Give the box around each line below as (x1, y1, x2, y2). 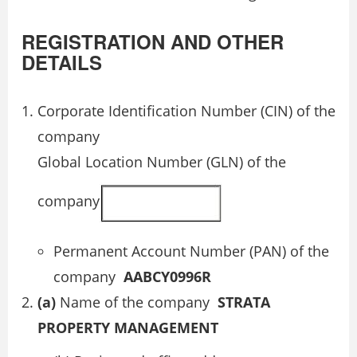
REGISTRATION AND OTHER (22, 27, 284, 55)
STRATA (218, 292, 270, 312)
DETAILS (22, 48, 102, 76)
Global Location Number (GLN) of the (37, 151, 286, 171)
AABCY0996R (124, 266, 211, 286)
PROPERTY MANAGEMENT (37, 317, 218, 337)
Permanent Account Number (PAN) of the (53, 241, 329, 261)
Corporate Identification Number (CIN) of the (37, 100, 335, 120)
